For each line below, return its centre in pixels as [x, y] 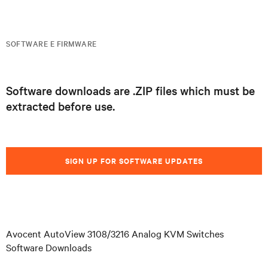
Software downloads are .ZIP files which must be [130, 90]
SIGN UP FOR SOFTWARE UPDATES [134, 161]
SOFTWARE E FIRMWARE [51, 43]
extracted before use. [60, 106]
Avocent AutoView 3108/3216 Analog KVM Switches [115, 233]
